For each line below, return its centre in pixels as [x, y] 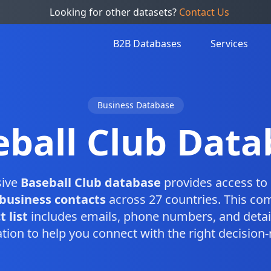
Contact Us [204, 12]
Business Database [135, 105]
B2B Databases [147, 44]
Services [229, 44]
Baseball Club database [91, 182]
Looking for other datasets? [114, 12]
